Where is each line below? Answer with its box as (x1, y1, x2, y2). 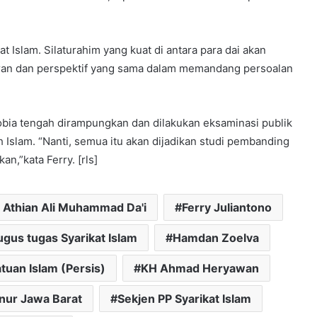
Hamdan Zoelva (172, 230, 259, 245)
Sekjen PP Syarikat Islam (117, 291, 251, 306)
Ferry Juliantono (181, 200, 272, 214)
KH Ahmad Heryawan (140, 260, 259, 275)
